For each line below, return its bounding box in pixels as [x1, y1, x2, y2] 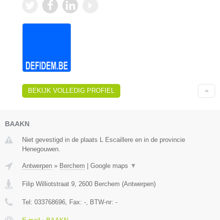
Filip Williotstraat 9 [22, 180, 75, 188]
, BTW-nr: [86, 198, 115, 206]
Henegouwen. [22, 145, 60, 153]
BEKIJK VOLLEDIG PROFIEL [28, 87, 114, 94]
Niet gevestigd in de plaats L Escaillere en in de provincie [22, 136, 185, 143]
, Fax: [65, 198, 84, 206]
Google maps [90, 162, 130, 169]
